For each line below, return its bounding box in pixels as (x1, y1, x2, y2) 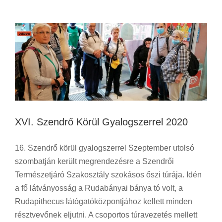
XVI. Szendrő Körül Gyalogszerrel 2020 (15, 116, 188, 128)
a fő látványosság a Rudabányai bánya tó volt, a (15, 184, 183, 193)
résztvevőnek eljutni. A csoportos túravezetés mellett (15, 211, 197, 220)
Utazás (109, 5, 130, 13)
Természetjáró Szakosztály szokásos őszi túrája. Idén (15, 170, 202, 179)
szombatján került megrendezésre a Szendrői (15, 157, 174, 166)
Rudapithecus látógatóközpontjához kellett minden (15, 197, 192, 206)
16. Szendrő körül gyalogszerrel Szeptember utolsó (15, 144, 194, 153)
